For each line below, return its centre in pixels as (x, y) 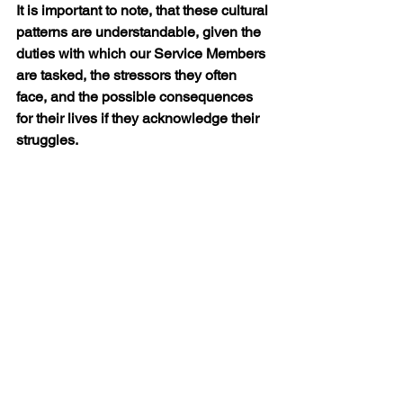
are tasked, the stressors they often (128, 76)
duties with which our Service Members (143, 54)
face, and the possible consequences (136, 97)
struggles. (47, 140)
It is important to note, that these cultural (144, 11)
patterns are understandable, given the (140, 32)
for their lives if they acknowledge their (139, 119)
